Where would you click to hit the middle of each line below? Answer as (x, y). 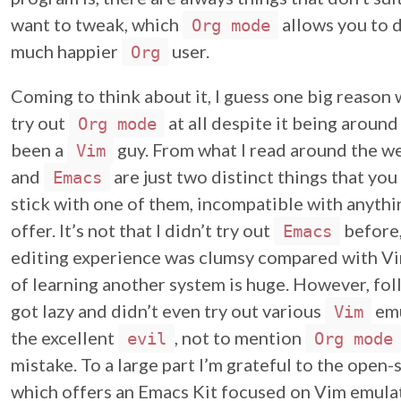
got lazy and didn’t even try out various (168, 311)
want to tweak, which (97, 24)
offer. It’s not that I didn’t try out (142, 230)
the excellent (64, 337)
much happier (66, 51)
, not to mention (240, 337)
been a (39, 149)
